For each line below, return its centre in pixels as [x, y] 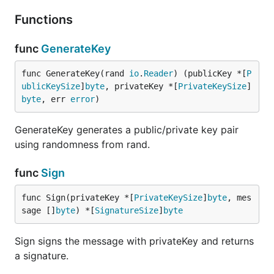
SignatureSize [127, 210]
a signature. [42, 256]
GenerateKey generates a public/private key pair [127, 130]
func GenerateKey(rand [75, 73]
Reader [158, 73]
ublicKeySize [51, 86]
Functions [45, 20]
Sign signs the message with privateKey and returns [134, 241]
